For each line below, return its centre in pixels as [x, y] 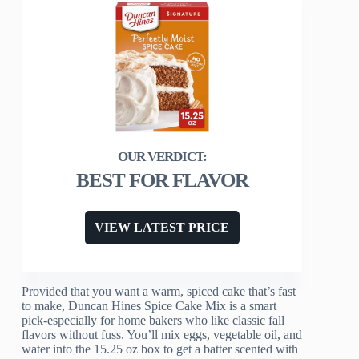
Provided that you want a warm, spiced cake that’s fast [159, 292]
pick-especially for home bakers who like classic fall [153, 321]
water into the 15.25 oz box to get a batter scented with [160, 349]
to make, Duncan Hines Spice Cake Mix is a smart [149, 306]
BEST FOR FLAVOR [162, 180]
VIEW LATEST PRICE [162, 228]
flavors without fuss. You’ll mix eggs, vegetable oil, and [162, 335]
